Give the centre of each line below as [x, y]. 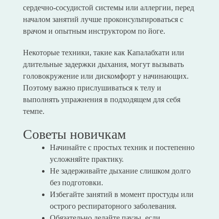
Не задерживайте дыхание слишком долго [120, 171]
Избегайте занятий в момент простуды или [121, 195]
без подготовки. [76, 183]
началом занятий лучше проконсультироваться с [103, 20]
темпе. [33, 111]
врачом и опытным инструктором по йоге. [94, 31]
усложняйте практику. [87, 159]
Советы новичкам [74, 134]
